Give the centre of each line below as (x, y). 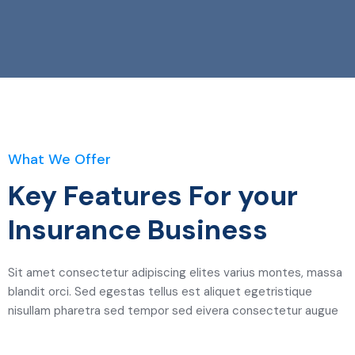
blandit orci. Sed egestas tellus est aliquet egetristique (160, 292)
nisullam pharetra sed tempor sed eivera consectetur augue (173, 311)
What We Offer (59, 160)
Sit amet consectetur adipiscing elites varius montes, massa (175, 273)
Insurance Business (138, 230)
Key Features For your (153, 196)
